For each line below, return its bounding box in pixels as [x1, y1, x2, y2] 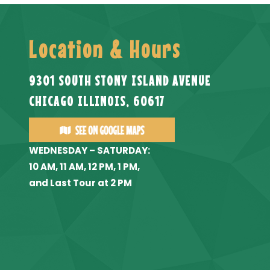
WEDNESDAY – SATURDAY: [29, 144, 151, 157]
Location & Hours [29, 36, 181, 63]
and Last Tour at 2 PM [29, 177, 133, 189]
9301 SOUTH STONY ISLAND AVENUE [29, 72, 211, 89]
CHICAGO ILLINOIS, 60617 [29, 93, 165, 109]
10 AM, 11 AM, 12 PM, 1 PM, [29, 160, 140, 173]
